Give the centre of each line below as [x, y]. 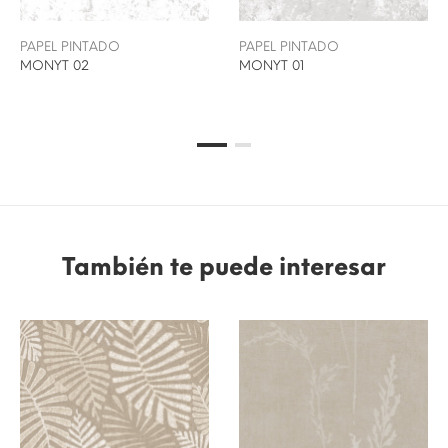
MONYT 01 [271, 66]
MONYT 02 [54, 66]
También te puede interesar [224, 267]
